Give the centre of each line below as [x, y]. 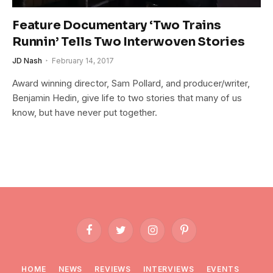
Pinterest [200, 235]
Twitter [133, 235]
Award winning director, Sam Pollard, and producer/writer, [131, 83]
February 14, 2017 [83, 60]
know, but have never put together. [85, 112]
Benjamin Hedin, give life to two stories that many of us [127, 97]
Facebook [107, 235]
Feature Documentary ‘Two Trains [117, 25]
